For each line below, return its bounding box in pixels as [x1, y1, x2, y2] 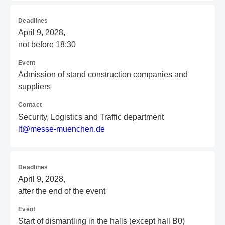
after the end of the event [18, 187, 105, 195]
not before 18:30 [18, 40, 76, 49]
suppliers [18, 82, 51, 91]
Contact [18, 101, 42, 108]
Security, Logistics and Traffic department [18, 113, 164, 121]
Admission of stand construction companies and [18, 70, 188, 79]
